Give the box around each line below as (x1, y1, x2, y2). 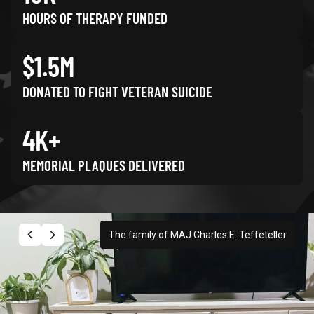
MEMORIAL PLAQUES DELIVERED (22, 156, 185, 174)
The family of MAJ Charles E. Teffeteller (109, 228, 287, 240)
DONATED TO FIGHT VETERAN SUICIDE (22, 82, 212, 100)
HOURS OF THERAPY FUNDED (22, 8, 168, 27)
